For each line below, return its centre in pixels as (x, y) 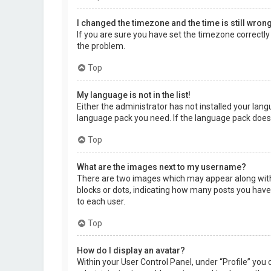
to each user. (101, 201)
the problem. (101, 46)
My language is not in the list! (134, 95)
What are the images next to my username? (162, 167)
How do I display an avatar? (131, 250)
